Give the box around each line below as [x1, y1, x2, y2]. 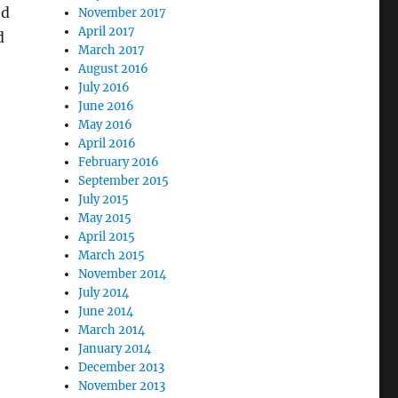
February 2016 [78, 155, 160, 170]
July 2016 [78, 80, 131, 95]
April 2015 [78, 229, 136, 244]
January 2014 [78, 341, 152, 356]
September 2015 [78, 173, 170, 188]
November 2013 [78, 378, 166, 394]
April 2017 [78, 24, 136, 39]
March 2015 [78, 248, 146, 263]
